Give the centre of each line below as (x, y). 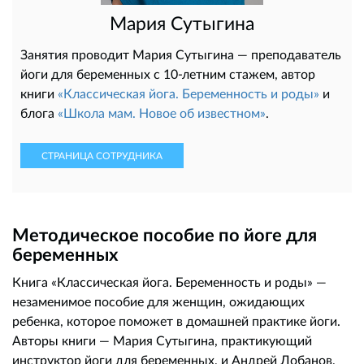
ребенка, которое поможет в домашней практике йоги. (176, 321)
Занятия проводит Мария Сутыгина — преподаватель (181, 54)
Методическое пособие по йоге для (165, 235)
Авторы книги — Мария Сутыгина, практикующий (162, 340)
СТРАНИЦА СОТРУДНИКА (102, 156)
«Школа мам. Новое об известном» (162, 113)
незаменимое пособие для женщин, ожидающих (158, 301)
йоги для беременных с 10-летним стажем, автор (168, 74)
